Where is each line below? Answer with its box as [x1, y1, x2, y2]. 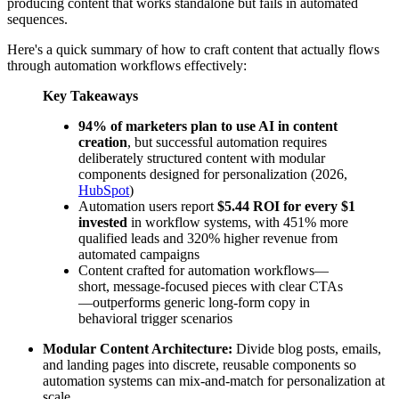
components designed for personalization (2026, [78, 166, 347, 182]
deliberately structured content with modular [78, 150, 325, 166]
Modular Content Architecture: [43, 340, 232, 356]
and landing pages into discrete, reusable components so [43, 356, 356, 372]
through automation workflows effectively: [7, 57, 247, 73]
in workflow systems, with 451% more [127, 214, 348, 230]
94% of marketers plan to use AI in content [78, 118, 338, 134]
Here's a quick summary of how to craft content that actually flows [7, 41, 379, 57]
